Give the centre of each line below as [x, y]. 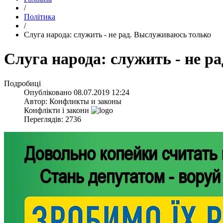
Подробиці [22, 83]
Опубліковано [49, 92]
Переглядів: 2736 [53, 119]
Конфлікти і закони [56, 110]
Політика [40, 17]
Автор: [37, 101]
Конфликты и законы [85, 101]
